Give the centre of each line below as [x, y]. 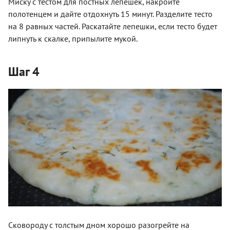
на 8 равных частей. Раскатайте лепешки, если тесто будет [113, 26]
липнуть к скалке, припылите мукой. [73, 38]
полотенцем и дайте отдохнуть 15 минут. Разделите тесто [110, 14]
